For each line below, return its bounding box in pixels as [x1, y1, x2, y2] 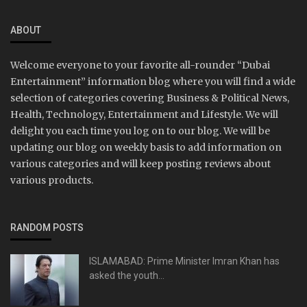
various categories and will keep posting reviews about [10, 158, 271, 171]
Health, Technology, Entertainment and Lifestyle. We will [10, 108, 278, 121]
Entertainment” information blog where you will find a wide [10, 75, 295, 88]
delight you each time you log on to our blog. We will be [10, 125, 270, 138]
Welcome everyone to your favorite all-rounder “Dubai [10, 59, 270, 72]
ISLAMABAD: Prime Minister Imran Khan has [89, 256, 280, 267]
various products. [10, 174, 93, 187]
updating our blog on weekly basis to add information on [10, 141, 282, 154]
